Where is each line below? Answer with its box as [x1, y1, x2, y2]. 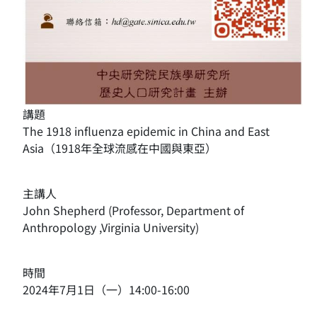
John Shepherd [23, 201, 108, 219]
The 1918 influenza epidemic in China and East [23, 122, 270, 139]
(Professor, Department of [108, 201, 244, 219]
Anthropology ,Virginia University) [23, 218, 199, 236]
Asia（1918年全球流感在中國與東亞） [23, 139, 217, 156]
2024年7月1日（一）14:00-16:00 [23, 280, 190, 298]
